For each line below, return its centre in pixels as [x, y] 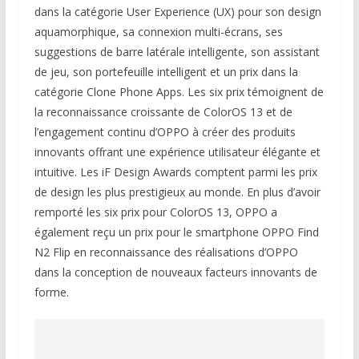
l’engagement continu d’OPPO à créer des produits [165, 132]
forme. [51, 292]
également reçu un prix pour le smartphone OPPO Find [176, 232]
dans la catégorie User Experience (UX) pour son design [177, 12]
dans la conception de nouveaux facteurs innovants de [175, 272]
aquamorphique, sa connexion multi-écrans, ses [158, 32]
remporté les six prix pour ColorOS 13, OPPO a [155, 212]
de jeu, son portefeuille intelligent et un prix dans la [166, 72]
